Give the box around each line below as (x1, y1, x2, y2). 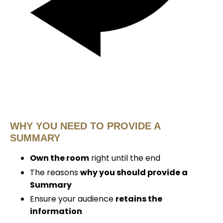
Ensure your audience (30, 193, 115, 205)
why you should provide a (80, 166, 188, 178)
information (30, 205, 82, 217)
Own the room (30, 152, 89, 164)
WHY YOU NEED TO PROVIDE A (10, 120, 160, 132)
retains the (115, 193, 162, 205)
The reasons (30, 166, 78, 178)
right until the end (91, 152, 160, 164)
